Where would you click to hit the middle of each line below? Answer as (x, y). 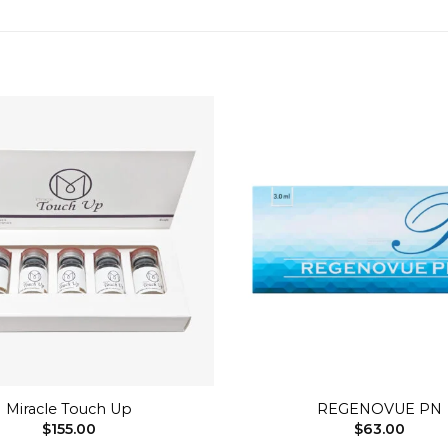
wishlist (178, 200)
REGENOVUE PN (379, 408)
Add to (178, 186)
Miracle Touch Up (69, 408)
